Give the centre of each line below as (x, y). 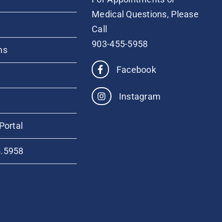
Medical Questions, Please (145, 14)
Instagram (139, 96)
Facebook (135, 70)
